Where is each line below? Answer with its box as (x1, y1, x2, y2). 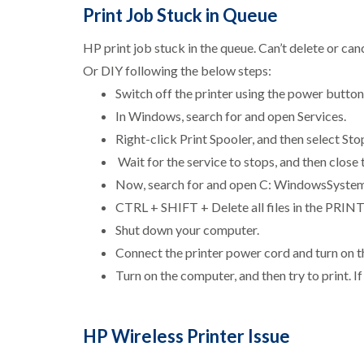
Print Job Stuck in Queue (83, 4, 278, 27)
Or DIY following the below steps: (83, 63, 271, 79)
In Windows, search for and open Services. (115, 108, 346, 124)
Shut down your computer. (115, 222, 259, 238)
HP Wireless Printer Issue (83, 325, 290, 348)
